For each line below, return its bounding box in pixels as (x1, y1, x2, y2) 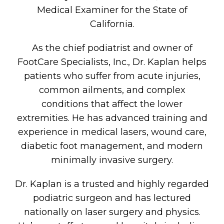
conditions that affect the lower (41, 98, 182, 109)
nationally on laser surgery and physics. (23, 206, 200, 217)
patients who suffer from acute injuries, (23, 70, 200, 81)
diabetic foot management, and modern (21, 140, 203, 151)
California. (89, 18, 134, 29)
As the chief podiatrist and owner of (31, 42, 192, 53)
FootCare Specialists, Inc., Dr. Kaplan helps (17, 56, 206, 67)
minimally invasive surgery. (51, 154, 173, 165)
